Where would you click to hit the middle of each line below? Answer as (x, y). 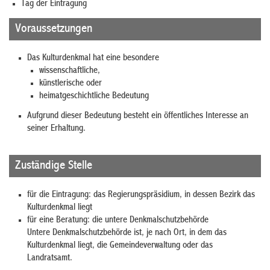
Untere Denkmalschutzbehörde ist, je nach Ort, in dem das (127, 233)
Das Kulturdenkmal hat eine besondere (93, 58)
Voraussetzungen (54, 29)
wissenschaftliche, (70, 71)
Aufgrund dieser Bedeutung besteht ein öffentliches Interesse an (138, 116)
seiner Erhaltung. (56, 129)
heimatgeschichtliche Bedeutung (94, 96)
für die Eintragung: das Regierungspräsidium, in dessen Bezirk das (141, 195)
